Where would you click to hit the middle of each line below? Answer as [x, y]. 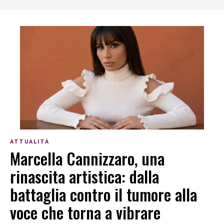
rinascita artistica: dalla [84, 176]
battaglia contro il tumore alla [103, 194]
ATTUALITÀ [30, 141]
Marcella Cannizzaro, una [87, 158]
